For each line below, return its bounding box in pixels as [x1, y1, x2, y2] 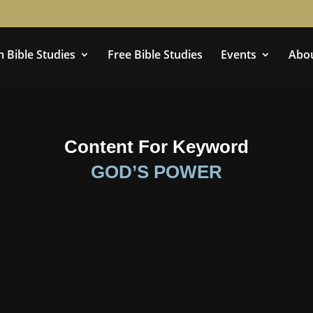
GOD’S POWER [91, 161, 222, 182]
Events [221, 47, 256, 62]
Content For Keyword [64, 136, 249, 157]
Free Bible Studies [108, 47, 203, 62]
